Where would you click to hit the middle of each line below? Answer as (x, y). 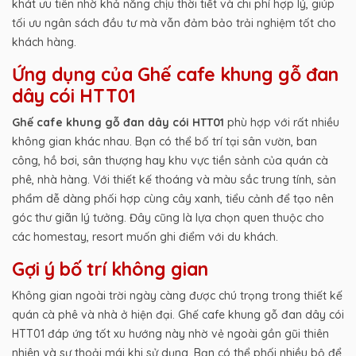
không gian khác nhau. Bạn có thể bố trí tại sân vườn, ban (164, 141)
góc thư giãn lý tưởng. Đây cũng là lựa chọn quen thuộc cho (168, 217)
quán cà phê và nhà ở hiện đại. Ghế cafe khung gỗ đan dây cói (178, 314)
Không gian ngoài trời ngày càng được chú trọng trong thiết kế (177, 295)
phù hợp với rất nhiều (282, 122)
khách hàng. (44, 42)
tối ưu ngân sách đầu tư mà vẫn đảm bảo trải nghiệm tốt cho (174, 23)
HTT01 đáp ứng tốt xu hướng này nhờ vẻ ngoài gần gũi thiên (170, 333)
